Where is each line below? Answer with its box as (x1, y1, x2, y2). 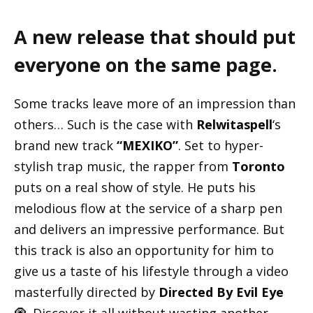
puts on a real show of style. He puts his (14, 179, 256, 196)
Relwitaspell (196, 116, 272, 133)
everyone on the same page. (14, 52, 277, 78)
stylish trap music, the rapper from (14, 158, 232, 175)
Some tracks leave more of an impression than (14, 95, 296, 112)
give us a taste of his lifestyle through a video (14, 263, 289, 280)
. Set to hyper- (178, 137, 263, 154)
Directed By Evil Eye (159, 284, 284, 301)
